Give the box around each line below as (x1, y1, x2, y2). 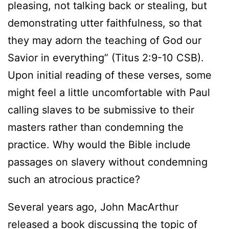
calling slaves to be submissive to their (8, 104, 194, 117)
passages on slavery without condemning (8, 156, 208, 169)
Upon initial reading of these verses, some (8, 69, 212, 82)
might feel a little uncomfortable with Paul (8, 86, 210, 99)
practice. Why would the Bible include (8, 139, 191, 151)
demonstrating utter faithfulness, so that (8, 17, 202, 30)
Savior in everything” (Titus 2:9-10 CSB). (8, 52, 204, 64)
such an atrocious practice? (8, 173, 140, 186)
